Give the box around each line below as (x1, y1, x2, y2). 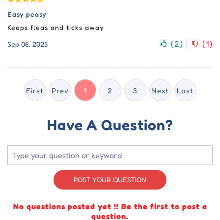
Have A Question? (47, 116, 173, 134)
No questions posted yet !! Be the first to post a (13, 201, 207, 212)
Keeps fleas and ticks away (7, 23, 104, 32)
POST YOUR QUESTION (74, 175, 146, 184)
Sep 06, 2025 (7, 39, 48, 48)
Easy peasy (7, 10, 47, 19)
